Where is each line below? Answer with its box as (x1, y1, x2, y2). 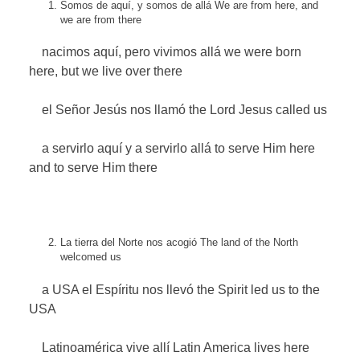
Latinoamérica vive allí (29, 340, 170, 354)
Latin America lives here (173, 340, 310, 354)
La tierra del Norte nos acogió (60, 236, 198, 249)
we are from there (60, 13, 142, 26)
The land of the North (200, 236, 299, 249)
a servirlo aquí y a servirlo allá (29, 141, 212, 156)
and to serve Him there (29, 161, 158, 175)
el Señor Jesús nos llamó (29, 103, 186, 117)
